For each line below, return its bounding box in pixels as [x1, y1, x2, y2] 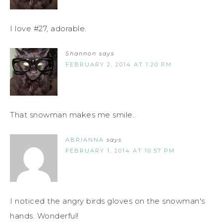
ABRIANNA [65, 136, 104, 144]
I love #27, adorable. [10, 24, 87, 34]
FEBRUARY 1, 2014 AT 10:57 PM [65, 147, 175, 155]
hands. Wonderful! [10, 211, 79, 221]
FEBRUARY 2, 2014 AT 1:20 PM [65, 61, 172, 68]
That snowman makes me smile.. [10, 110, 136, 120]
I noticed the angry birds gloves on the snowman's [10, 196, 205, 206]
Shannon [65, 50, 97, 57]
